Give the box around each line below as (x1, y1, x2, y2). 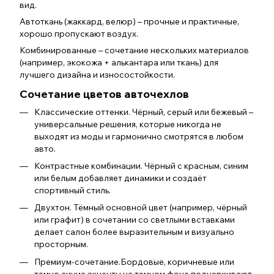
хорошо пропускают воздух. (20, 28, 140, 39)
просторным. (34, 239, 88, 250)
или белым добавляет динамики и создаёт (34, 172, 207, 183)
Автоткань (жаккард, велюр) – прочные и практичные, (20, 16, 239, 27)
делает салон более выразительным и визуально (34, 226, 234, 238)
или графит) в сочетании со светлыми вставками (34, 214, 235, 226)
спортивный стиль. (34, 184, 111, 196)
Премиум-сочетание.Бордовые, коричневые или (34, 256, 234, 267)
